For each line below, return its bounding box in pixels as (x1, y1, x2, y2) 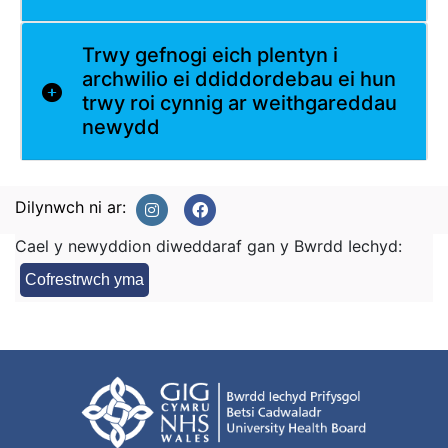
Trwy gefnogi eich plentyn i (82, 43, 338, 68)
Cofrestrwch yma (25, 271, 144, 289)
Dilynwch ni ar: (15, 197, 126, 218)
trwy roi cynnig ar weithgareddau (82, 91, 397, 116)
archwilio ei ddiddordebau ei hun (82, 67, 396, 92)
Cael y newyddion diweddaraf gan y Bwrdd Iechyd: (15, 236, 402, 257)
